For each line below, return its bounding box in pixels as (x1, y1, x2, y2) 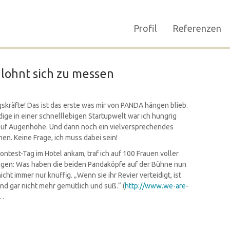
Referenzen (172, 23, 221, 33)
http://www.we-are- (124, 182, 188, 190)
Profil (133, 23, 157, 33)
